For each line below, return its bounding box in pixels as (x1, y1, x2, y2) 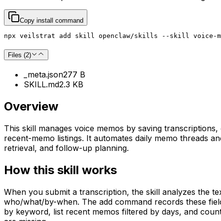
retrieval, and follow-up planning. (4, 143, 129, 153)
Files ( (8, 51, 26, 59)
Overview (4, 99, 58, 114)
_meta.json (24, 70, 63, 80)
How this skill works (4, 162, 117, 177)
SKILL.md (24, 79, 59, 90)
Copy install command (20, 16, 83, 24)
